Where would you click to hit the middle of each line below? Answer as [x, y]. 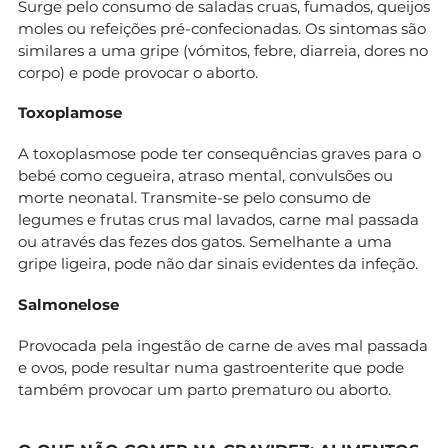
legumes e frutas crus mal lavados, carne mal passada [218, 220]
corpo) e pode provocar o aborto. [138, 72]
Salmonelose [68, 305]
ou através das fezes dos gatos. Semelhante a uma [205, 242]
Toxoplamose [70, 113]
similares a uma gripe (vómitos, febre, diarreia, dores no [223, 50]
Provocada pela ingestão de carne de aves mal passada [223, 346]
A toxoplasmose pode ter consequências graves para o [219, 154]
